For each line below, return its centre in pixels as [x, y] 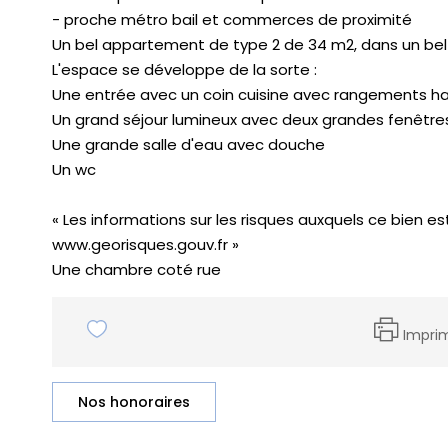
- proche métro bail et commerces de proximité [232, 19]
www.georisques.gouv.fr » [145, 244]
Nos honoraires [134, 402]
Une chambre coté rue [136, 269]
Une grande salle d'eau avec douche [188, 144]
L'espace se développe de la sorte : [184, 69]
